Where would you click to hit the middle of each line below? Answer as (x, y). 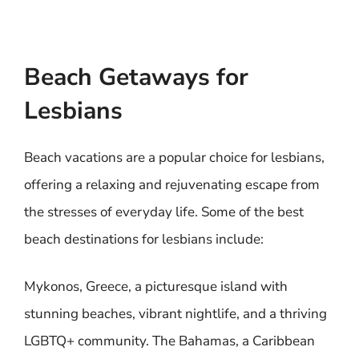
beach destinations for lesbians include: (144, 239)
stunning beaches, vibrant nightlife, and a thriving (175, 314)
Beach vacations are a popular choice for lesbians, (174, 157)
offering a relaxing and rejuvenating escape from (172, 184)
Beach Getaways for (136, 77)
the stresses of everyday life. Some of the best (164, 212)
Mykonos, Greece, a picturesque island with (156, 286)
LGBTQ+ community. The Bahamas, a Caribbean (169, 341)
